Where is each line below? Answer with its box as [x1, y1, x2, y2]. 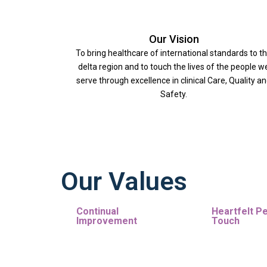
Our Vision [148, 33, 199, 46]
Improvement [76, 215, 137, 227]
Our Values [61, 166, 187, 197]
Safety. [160, 89, 188, 100]
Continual [76, 206, 119, 218]
